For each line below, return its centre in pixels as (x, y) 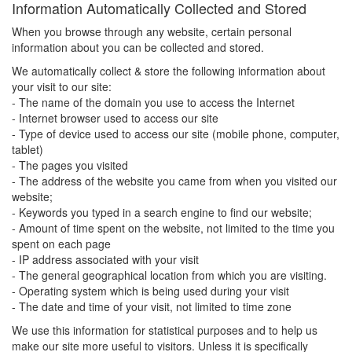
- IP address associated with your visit (105, 259)
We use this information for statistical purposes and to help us (165, 330)
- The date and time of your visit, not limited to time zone (152, 306)
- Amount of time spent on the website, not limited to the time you (173, 228)
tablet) (27, 149)
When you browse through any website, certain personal (152, 31)
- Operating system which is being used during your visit (150, 291)
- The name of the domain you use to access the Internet (153, 102)
